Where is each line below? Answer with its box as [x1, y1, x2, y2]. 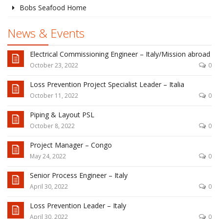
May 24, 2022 [30, 152, 66, 160]
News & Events [7, 24, 85, 41]
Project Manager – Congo [30, 140, 112, 150]
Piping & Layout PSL [30, 109, 94, 119]
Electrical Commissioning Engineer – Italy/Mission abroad [30, 49, 210, 59]
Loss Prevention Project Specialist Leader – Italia [30, 79, 184, 89]
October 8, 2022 [30, 121, 75, 130]
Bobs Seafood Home [20, 2, 87, 12]
